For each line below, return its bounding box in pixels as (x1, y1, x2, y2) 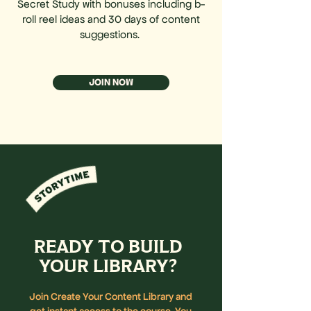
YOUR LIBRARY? (39, 258, 177, 276)
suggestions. (80, 28, 142, 40)
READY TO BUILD (33, 239, 183, 256)
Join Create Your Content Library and (29, 290, 192, 302)
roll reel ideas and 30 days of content (22, 12, 200, 25)
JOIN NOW (89, 76, 133, 88)
